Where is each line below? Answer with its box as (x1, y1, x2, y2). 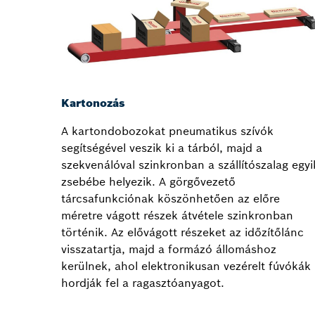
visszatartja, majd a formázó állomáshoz (61, 242, 276, 257)
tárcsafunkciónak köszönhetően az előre (61, 191, 280, 206)
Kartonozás (61, 96, 125, 110)
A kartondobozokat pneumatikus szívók (61, 124, 274, 139)
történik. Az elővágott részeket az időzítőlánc (61, 225, 304, 240)
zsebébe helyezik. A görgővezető (61, 174, 236, 189)
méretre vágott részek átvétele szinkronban (61, 208, 293, 223)
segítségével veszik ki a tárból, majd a (61, 141, 262, 155)
